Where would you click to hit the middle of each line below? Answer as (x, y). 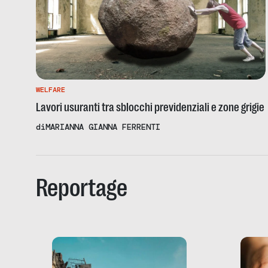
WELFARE (51, 90)
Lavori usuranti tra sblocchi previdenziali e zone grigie (150, 107)
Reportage (82, 188)
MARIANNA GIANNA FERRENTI (103, 127)
